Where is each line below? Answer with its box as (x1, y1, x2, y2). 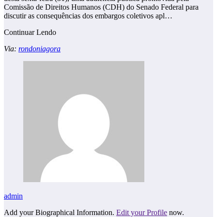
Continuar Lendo (4, 28, 56, 36)
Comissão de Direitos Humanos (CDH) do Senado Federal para (4, 2, 199, 11)
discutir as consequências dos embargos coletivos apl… (4, 11, 172, 20)
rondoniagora (18, 44, 61, 53)
